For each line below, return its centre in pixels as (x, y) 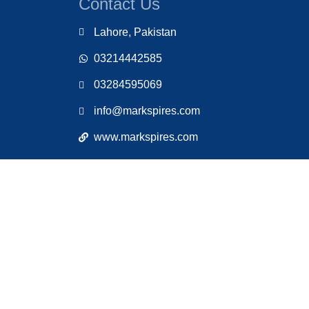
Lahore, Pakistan (135, 32)
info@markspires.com (147, 110)
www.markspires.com (146, 137)
